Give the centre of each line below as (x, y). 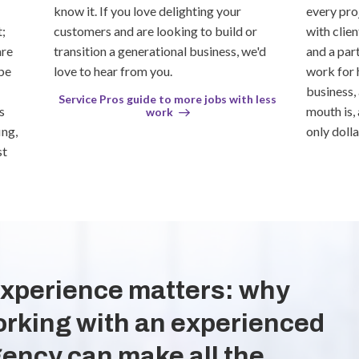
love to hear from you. (115, 71)
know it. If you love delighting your (147, 11)
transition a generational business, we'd (159, 51)
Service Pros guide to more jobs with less (167, 99)
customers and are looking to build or (155, 31)
